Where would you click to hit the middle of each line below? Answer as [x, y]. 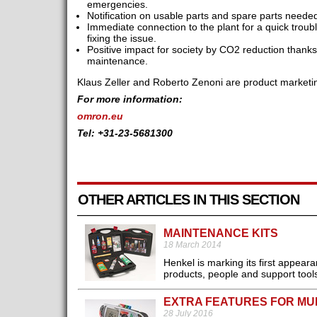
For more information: [131, 99]
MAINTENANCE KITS [220, 234]
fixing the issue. [121, 39]
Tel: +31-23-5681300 [125, 133]
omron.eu [100, 116]
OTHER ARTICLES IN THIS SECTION [188, 200]
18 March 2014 [192, 245]
